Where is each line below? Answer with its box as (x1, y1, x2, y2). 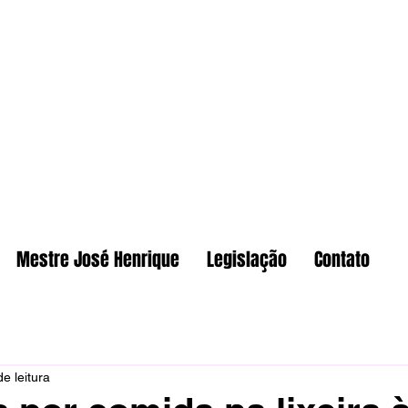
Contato (314, 246, 370, 273)
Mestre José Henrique (16, 246, 179, 273)
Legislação (207, 246, 287, 273)
